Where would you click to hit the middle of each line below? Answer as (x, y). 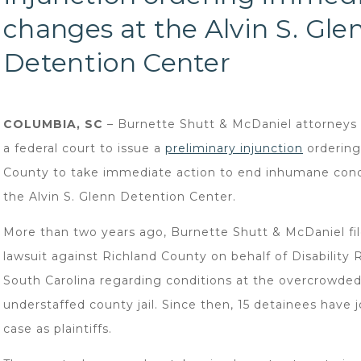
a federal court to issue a (84, 148)
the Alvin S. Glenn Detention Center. (120, 197)
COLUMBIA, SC (53, 124)
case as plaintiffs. (58, 329)
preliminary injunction (234, 148)
